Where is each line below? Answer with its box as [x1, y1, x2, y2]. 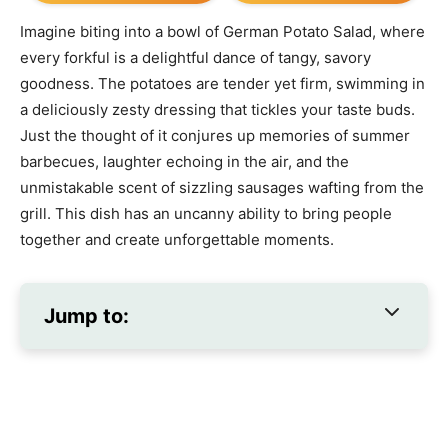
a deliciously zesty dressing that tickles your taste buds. [20, 100, 415, 120]
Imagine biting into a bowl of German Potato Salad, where [20, 22, 425, 42]
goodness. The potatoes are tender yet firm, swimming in [20, 74, 425, 94]
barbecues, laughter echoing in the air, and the [20, 152, 349, 172]
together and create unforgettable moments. [20, 230, 334, 250]
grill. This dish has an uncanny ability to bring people [20, 204, 392, 224]
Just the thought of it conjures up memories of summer [20, 126, 410, 146]
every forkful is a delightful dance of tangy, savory [20, 48, 371, 68]
